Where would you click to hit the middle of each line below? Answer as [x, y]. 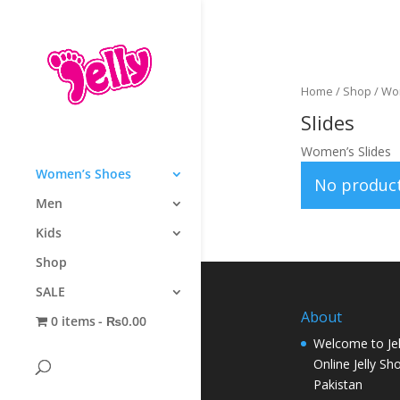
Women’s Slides [346, 152]
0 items [73, 321]
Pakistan [337, 385]
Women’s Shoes [83, 173]
